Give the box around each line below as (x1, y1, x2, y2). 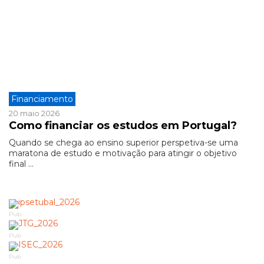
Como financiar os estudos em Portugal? (9, 119, 237, 132)
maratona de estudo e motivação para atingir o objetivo (9, 148, 237, 159)
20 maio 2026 (9, 108, 60, 118)
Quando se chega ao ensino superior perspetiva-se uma (9, 137, 238, 148)
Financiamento (11, 94, 73, 104)
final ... (9, 159, 34, 169)
